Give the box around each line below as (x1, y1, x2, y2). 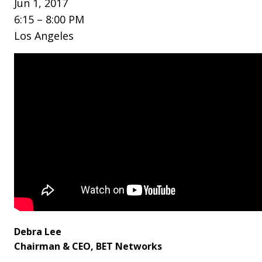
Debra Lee (14, 225, 61, 238)
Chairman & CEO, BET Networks (14, 239, 162, 253)
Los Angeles (14, 28, 74, 43)
